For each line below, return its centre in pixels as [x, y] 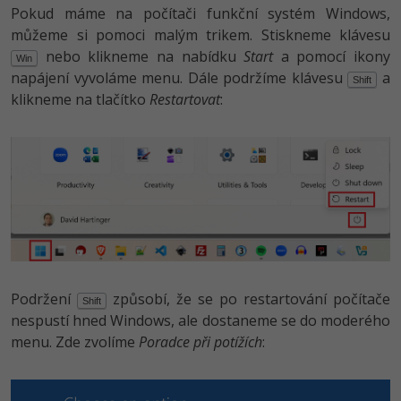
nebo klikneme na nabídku [141, 56]
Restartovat [185, 99]
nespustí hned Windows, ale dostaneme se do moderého [200, 321]
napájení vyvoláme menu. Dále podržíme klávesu [179, 78]
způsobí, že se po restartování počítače [248, 299]
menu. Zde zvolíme [75, 342]
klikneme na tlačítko [80, 99]
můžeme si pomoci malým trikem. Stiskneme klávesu [200, 35]
